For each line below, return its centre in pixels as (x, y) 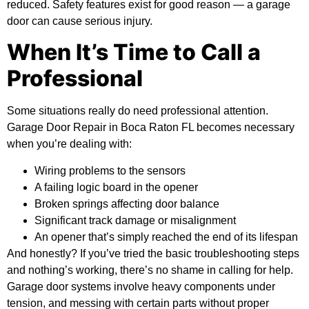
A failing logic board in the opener (116, 187)
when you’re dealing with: (69, 144)
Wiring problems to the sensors (110, 170)
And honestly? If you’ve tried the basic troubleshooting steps (153, 253)
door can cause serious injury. (80, 21)
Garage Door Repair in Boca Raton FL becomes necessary (151, 128)
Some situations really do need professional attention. (138, 111)
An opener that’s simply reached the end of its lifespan (166, 237)
